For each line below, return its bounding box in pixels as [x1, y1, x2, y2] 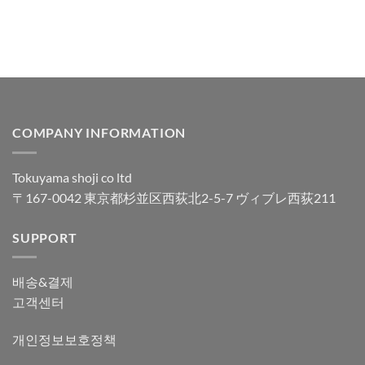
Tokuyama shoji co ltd [12, 169, 132, 185]
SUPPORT [12, 229, 77, 245]
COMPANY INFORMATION [12, 125, 187, 141]
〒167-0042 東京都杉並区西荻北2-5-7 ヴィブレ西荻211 [12, 189, 336, 205]
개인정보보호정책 [12, 332, 117, 348]
